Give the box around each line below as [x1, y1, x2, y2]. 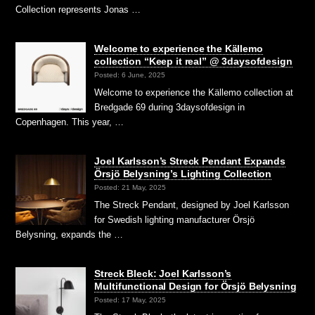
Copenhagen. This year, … [15, 117, 124, 128]
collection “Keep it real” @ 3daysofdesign [94, 56, 292, 67]
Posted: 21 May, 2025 [94, 184, 167, 192]
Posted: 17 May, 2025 [94, 296, 167, 304]
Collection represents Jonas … [15, 4, 141, 15]
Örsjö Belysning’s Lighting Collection [94, 168, 272, 180]
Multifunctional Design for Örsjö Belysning [94, 281, 297, 292]
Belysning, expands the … [15, 229, 124, 240]
